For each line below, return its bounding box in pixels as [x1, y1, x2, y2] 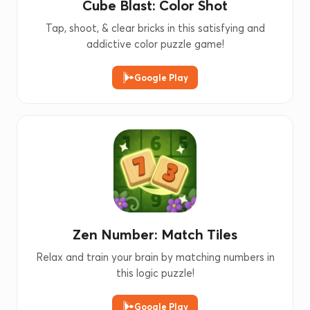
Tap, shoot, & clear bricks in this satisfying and [45, 21, 265, 35]
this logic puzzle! [116, 266, 194, 280]
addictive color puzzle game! [86, 37, 224, 51]
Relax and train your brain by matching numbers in [35, 250, 275, 264]
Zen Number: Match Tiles [73, 226, 237, 243]
